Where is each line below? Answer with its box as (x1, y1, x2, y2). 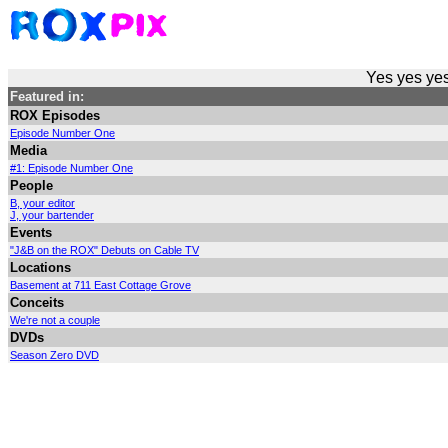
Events (10, 225, 52, 240)
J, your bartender (10, 209, 94, 221)
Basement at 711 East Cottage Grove (10, 279, 191, 291)
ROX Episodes (10, 108, 100, 123)
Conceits (10, 295, 64, 310)
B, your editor (10, 197, 75, 209)
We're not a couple (10, 314, 100, 326)
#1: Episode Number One (10, 162, 133, 174)
